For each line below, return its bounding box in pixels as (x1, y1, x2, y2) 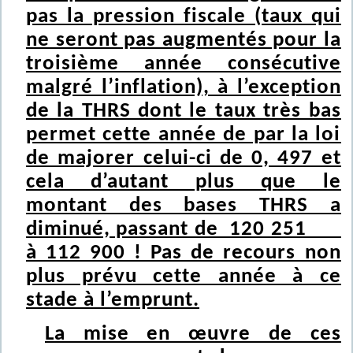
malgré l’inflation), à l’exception (26, 77, 341, 98)
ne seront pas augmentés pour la (26, 30, 341, 51)
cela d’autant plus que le (26, 172, 341, 193)
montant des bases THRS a (26, 195, 341, 217)
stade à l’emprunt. (26, 290, 199, 311)
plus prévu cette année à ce (26, 266, 341, 288)
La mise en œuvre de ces (45, 324, 341, 345)
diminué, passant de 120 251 (26, 219, 341, 240)
